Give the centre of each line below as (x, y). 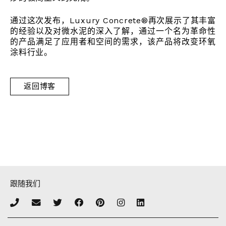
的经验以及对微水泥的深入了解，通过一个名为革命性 (113, 31)
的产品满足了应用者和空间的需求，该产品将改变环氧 (113, 42)
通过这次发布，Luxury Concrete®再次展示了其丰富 (113, 20)
